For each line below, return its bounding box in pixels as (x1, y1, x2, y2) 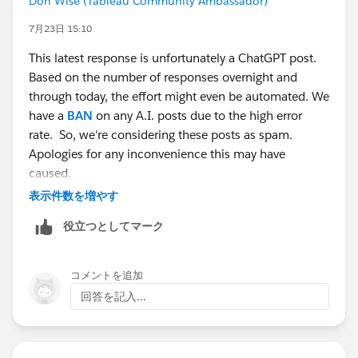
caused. (29, 165, 71, 181)
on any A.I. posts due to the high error (93, 108, 302, 124)
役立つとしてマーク (63, 219, 164, 234)
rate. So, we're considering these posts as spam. (29, 127, 292, 143)
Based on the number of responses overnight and (29, 70, 297, 86)
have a (29, 108, 67, 124)
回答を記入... (81, 289, 146, 304)
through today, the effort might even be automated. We (29, 89, 329, 105)
